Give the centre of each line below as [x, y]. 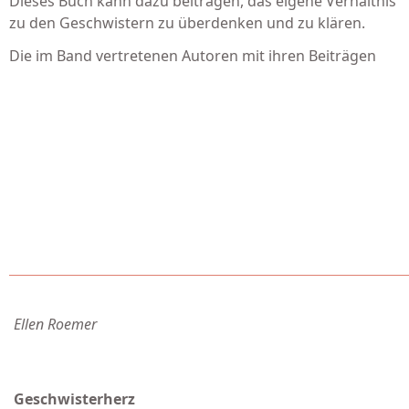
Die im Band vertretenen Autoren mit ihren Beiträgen [193, 56]
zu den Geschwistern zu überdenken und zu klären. [187, 23]
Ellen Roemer [55, 324]
